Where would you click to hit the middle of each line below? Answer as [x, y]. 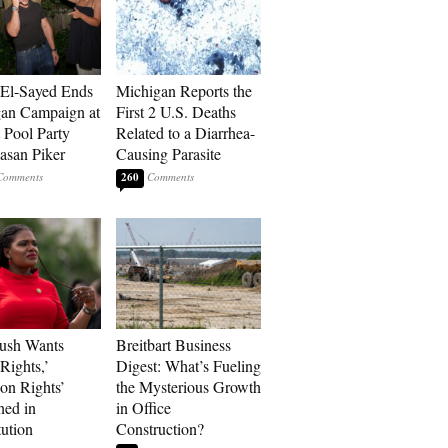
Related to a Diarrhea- [185, 132]
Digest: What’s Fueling [188, 365]
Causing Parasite [168, 153]
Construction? [160, 428]
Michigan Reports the [184, 90]
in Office [143, 407]
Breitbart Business [173, 344]
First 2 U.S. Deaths [176, 111]
